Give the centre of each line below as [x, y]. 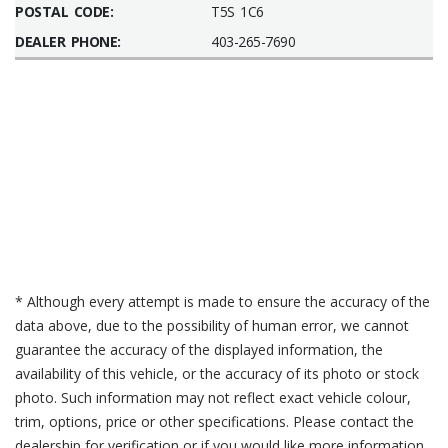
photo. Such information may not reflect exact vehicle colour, [213, 397]
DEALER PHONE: [68, 41]
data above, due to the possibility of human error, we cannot [212, 325]
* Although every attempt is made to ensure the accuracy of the [222, 301]
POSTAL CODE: [64, 11]
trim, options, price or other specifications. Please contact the [214, 421]
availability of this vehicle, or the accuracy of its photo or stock [217, 373]
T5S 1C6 [237, 11]
